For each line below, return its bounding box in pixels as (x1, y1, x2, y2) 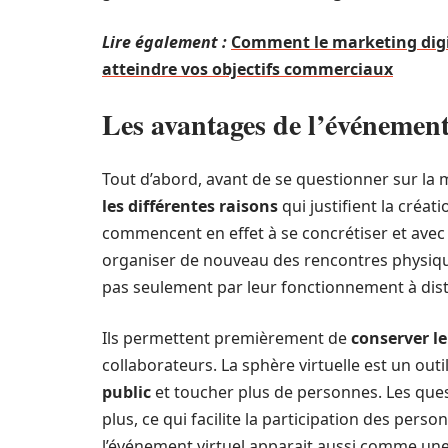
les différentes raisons (102, 195, 278, 217)
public (102, 381, 151, 403)
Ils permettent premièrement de (102, 327, 347, 349)
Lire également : (102, 31, 227, 53)
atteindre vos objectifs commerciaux (102, 58, 393, 80)
